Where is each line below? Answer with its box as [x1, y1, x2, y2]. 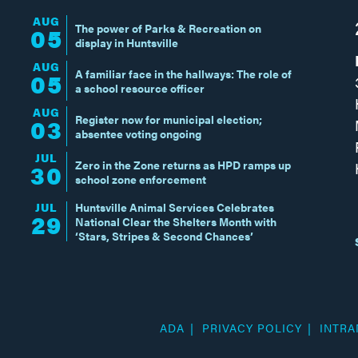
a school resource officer [74, 80, 205, 97]
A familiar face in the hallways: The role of [74, 66, 292, 82]
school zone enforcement [74, 171, 206, 188]
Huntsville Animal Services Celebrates [74, 198, 274, 215]
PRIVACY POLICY [201, 319, 302, 336]
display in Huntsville [74, 34, 178, 51]
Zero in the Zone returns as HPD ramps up [74, 157, 291, 173]
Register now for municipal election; [74, 111, 262, 128]
